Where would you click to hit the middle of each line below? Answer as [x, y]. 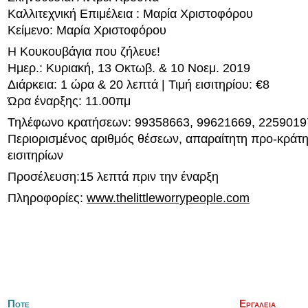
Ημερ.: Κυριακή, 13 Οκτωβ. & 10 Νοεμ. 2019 [129, 68]
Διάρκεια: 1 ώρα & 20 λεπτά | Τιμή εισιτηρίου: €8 [139, 85]
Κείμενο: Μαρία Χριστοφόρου [87, 30]
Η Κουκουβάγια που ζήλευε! [84, 52]
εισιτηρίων [35, 155]
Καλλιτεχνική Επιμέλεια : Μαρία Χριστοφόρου [130, 14]
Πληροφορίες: [47, 198]
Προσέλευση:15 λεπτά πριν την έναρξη [113, 177]
